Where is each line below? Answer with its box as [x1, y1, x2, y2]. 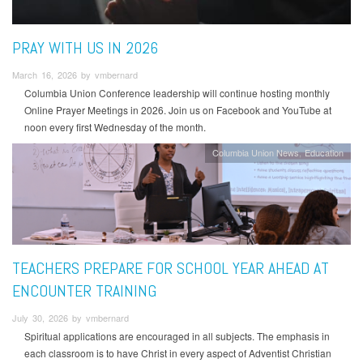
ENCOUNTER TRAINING [12, 280, 156, 301]
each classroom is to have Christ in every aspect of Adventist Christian [24, 346, 331, 361]
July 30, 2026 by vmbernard [12, 310, 129, 324]
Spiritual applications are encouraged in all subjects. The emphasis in [24, 329, 330, 344]
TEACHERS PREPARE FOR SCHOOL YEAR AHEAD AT [12, 257, 329, 279]
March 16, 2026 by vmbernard [12, 68, 138, 82]
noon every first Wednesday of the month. [24, 120, 206, 135]
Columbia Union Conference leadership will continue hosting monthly [24, 86, 330, 100]
